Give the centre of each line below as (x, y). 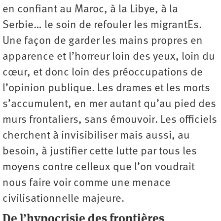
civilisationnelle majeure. (65, 199)
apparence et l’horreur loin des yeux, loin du (109, 57)
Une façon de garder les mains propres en (103, 41)
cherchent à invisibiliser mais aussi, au (96, 136)
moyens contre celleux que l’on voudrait (99, 167)
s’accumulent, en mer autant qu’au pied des (109, 104)
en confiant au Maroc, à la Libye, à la (90, 9)
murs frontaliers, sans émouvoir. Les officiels (110, 120)
